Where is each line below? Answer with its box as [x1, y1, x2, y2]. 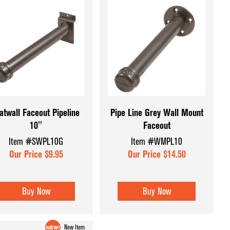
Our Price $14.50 [127, 148, 186, 161]
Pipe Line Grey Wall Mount [110, 106, 203, 119]
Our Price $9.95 [9, 148, 63, 161]
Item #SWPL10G [9, 136, 64, 148]
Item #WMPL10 [131, 136, 183, 148]
